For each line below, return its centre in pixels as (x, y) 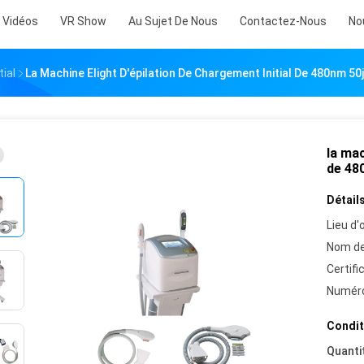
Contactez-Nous (283, 21)
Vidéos (20, 21)
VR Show (83, 21)
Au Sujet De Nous (173, 21)
